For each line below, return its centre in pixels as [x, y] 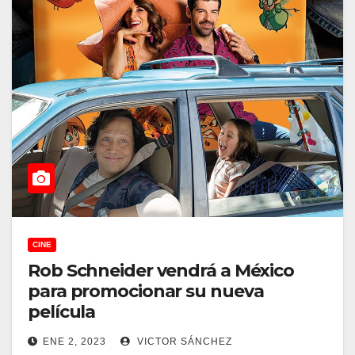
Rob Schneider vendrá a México [161, 270]
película [62, 311]
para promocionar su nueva [146, 291]
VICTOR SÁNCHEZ [183, 341]
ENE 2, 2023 [74, 341]
